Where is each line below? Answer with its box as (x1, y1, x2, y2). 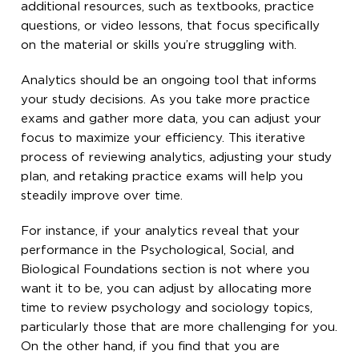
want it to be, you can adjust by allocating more (21, 283, 313, 294)
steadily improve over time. (21, 190, 184, 201)
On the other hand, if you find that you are (21, 341, 280, 352)
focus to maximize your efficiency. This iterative (21, 132, 306, 143)
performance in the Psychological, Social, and (21, 244, 295, 256)
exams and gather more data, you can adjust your (21, 113, 322, 124)
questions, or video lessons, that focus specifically (21, 20, 321, 31)
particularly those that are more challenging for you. (21, 321, 338, 333)
